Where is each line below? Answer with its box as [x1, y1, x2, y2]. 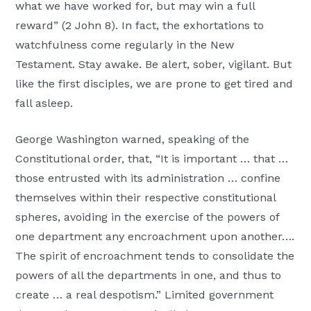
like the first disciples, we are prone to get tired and [15, 76, 294, 90]
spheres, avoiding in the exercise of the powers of [15, 210, 280, 224]
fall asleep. [15, 96, 81, 110]
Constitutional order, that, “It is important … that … [15, 151, 289, 165]
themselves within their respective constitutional [15, 190, 276, 204]
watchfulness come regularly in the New [15, 37, 235, 51]
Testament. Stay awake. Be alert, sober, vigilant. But [15, 57, 292, 71]
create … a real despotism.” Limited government [15, 287, 274, 301]
